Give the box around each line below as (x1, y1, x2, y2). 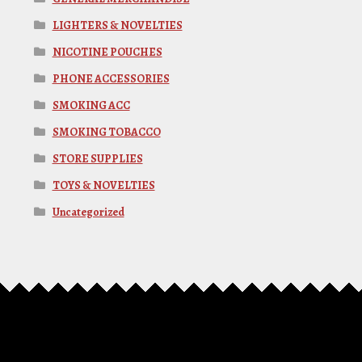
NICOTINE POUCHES (52, 44, 162, 60)
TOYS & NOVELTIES (52, 177, 155, 193)
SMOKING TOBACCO (52, 124, 161, 140)
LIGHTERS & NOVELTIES (52, 17, 183, 33)
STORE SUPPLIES (52, 150, 143, 166)
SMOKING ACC (52, 97, 130, 113)
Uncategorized (52, 204, 124, 220)
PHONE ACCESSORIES (52, 70, 170, 86)
